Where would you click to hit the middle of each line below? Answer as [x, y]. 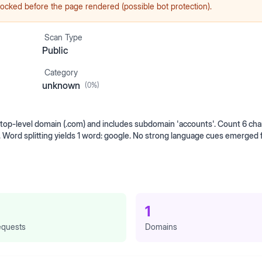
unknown [61, 85]
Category [61, 72]
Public [55, 50]
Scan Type [63, 37]
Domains [161, 227]
